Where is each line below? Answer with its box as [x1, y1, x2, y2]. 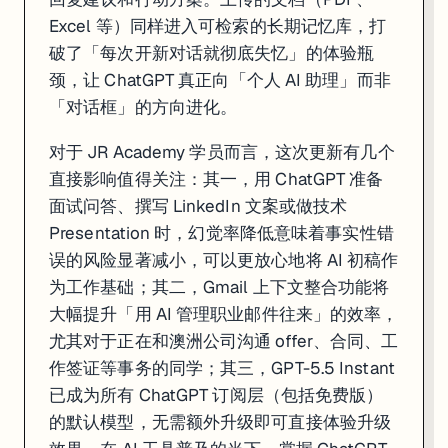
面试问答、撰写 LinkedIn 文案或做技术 [49, 194, 348, 217]
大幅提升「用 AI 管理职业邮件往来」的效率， [49, 302, 399, 325]
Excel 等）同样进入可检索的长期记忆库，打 [49, 14, 387, 37]
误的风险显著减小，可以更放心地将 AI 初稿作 [49, 248, 399, 271]
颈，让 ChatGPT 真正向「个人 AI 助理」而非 [49, 68, 391, 91]
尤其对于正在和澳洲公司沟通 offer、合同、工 [49, 329, 399, 352]
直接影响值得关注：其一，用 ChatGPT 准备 [49, 167, 384, 190]
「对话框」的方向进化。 [49, 95, 238, 118]
